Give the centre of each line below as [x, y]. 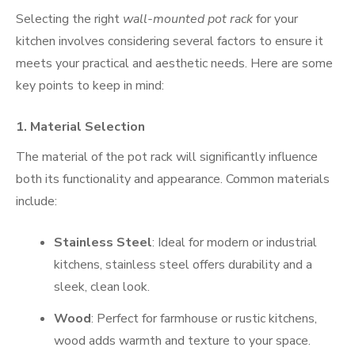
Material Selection [88, 126]
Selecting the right [69, 19]
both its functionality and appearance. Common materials [173, 179]
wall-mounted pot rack [188, 19]
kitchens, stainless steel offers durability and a [183, 264]
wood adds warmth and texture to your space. [182, 340]
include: [36, 201]
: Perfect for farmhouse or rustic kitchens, [204, 318]
